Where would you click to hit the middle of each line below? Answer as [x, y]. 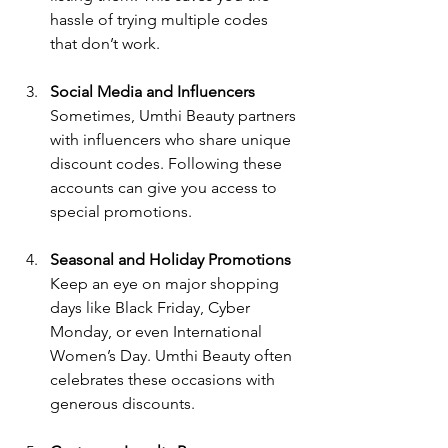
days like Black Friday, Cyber [152, 307]
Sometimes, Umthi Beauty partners [175, 115]
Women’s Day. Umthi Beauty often [173, 355]
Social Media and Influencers [152, 91]
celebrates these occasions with [164, 379]
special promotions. [121, 211]
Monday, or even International [158, 331]
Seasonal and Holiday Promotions [170, 259]
